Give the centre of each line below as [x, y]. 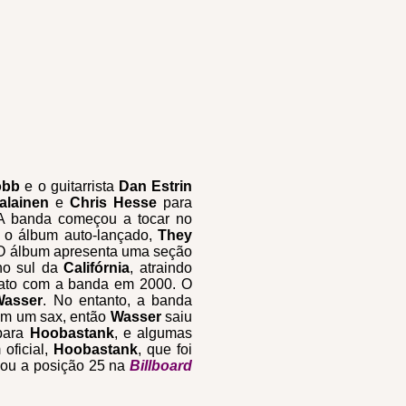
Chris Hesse [117, 203]
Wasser [135, 317]
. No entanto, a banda [118, 300]
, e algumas [153, 333]
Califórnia [97, 268]
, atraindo [161, 268]
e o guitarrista [67, 186]
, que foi [165, 349]
